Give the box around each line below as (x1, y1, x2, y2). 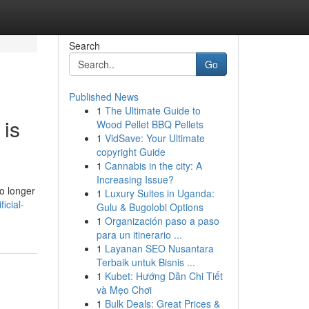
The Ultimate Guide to (104, 103, 201, 117)
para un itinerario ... (96, 228, 182, 241)
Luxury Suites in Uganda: (104, 186, 215, 200)
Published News (68, 90, 139, 103)
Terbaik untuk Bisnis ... (96, 255, 195, 269)
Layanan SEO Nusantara (104, 241, 214, 255)
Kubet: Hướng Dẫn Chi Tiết (104, 269, 223, 283)
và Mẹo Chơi (96, 283, 152, 297)
